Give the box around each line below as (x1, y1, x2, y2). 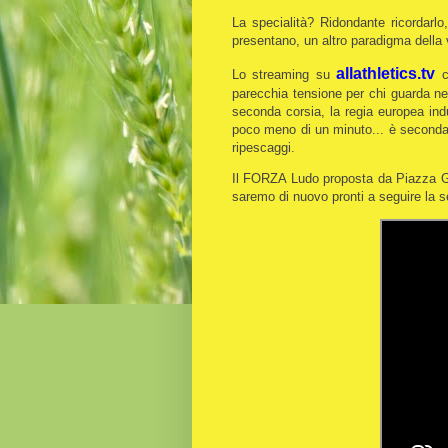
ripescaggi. (232, 139, 299, 155)
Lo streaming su (232, 66, 337, 82)
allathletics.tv (336, 64, 436, 82)
